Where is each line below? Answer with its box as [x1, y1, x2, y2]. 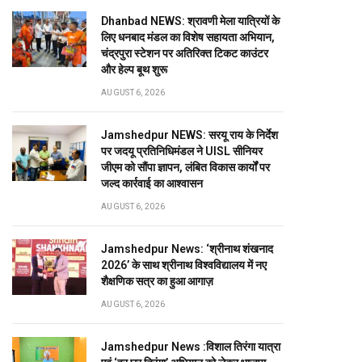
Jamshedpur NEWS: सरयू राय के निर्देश [101, 128, 278, 141]
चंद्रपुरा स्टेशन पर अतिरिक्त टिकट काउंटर [101, 47, 268, 60]
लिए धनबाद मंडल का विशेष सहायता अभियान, [101, 31, 275, 44]
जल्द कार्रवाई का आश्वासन [101, 177, 203, 190]
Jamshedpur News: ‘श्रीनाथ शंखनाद [101, 242, 273, 255]
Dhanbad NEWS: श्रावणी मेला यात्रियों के [101, 15, 280, 27]
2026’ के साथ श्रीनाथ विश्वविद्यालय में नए [101, 259, 267, 271]
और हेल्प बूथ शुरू [101, 63, 167, 76]
